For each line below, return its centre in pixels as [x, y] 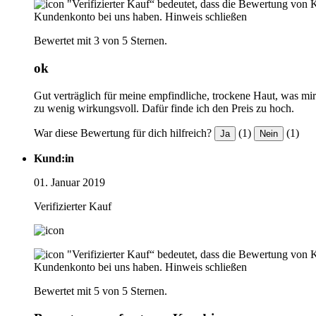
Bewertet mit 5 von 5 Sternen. [101, 291]
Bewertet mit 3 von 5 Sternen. [101, 41]
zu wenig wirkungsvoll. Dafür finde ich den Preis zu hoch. [164, 108]
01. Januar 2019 [69, 182]
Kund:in [54, 158]
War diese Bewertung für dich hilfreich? [123, 133]
